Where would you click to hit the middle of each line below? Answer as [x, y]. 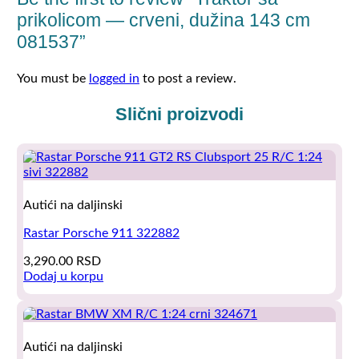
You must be [52, 78]
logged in [114, 78]
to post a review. [188, 78]
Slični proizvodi [179, 115]
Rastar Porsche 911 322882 [102, 233]
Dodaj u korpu [64, 276]
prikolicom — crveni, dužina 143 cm [163, 20]
